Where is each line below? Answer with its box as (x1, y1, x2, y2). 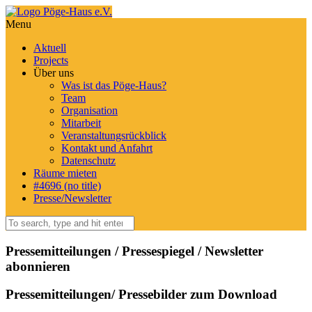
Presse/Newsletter (33, 192, 111, 204)
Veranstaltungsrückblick (61, 130, 166, 141)
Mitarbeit (61, 117, 101, 129)
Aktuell (33, 42, 66, 54)
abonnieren (6, 258, 70, 274)
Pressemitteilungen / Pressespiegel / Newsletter (6, 243, 263, 258)
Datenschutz (61, 155, 116, 166)
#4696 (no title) (33, 180, 101, 192)
